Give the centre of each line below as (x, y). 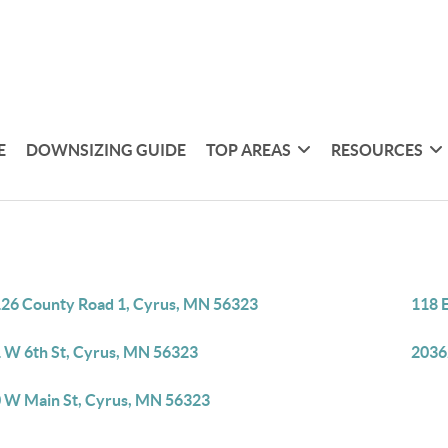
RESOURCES (377, 149)
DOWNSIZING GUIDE (106, 149)
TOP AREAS (249, 149)
